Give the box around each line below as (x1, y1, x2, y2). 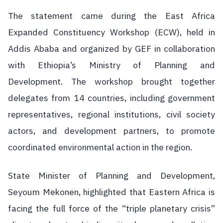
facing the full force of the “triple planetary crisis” (8, 202, 215, 215)
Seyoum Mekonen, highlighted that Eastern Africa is (8, 185, 215, 199)
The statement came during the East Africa (8, 9, 215, 22)
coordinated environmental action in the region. (8, 140, 192, 154)
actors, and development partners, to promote (8, 124, 215, 137)
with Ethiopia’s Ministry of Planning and (8, 58, 215, 72)
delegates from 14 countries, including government (8, 91, 215, 105)
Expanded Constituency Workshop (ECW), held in (8, 25, 215, 39)
